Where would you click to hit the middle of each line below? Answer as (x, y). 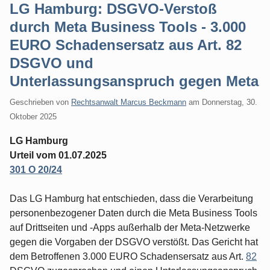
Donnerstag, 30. (230, 102)
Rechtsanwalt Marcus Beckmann (129, 102)
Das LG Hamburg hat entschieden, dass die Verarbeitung (131, 198)
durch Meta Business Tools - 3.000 (128, 27)
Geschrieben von (40, 102)
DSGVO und (52, 63)
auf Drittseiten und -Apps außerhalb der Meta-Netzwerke (130, 227)
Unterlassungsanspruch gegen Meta (134, 81)
